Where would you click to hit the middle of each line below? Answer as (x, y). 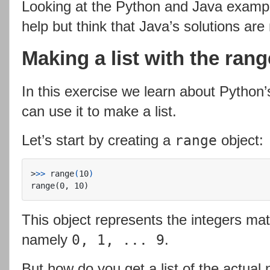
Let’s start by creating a (98, 140)
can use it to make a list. (99, 111)
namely (47, 240)
